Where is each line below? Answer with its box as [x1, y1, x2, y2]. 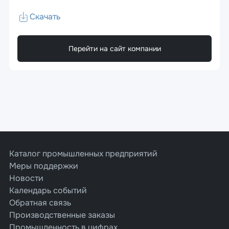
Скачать [30, 11, 60, 22]
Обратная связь [9, 197, 71, 208]
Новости [9, 173, 43, 184]
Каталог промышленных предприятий [9, 148, 157, 159]
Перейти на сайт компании [68, 43, 161, 53]
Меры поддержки [9, 161, 78, 171]
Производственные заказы [9, 210, 115, 220]
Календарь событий [9, 185, 87, 196]
